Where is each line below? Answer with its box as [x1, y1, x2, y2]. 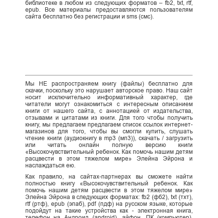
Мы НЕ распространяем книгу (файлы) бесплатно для [25, 80, 193, 87]
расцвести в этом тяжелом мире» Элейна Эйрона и [25, 155, 193, 162]
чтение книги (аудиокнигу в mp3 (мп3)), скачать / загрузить [25, 134, 193, 142]
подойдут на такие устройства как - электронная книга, [25, 207, 193, 214]
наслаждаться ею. [25, 162, 75, 169]
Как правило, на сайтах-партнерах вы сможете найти [25, 173, 193, 180]
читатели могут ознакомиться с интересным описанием [25, 100, 193, 108]
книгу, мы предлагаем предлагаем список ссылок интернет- [25, 121, 193, 128]
